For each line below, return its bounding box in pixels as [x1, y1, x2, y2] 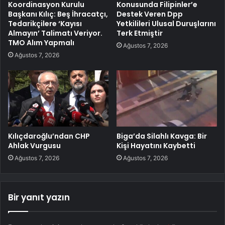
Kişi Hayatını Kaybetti [117, 141, 195, 151]
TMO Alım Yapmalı [8, 37, 74, 48]
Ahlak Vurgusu [8, 141, 61, 151]
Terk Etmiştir [117, 28, 163, 38]
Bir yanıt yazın [8, 191, 70, 204]
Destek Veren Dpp [117, 9, 183, 19]
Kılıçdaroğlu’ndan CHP [8, 131, 90, 142]
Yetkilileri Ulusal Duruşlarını [117, 18, 216, 29]
